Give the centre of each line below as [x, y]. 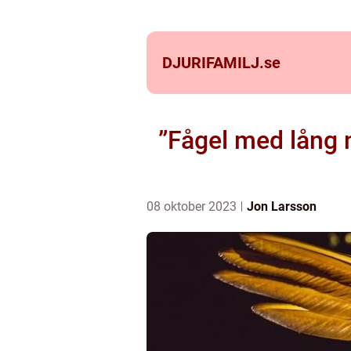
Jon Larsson [282, 206]
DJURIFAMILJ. [213, 63]
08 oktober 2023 [193, 206]
